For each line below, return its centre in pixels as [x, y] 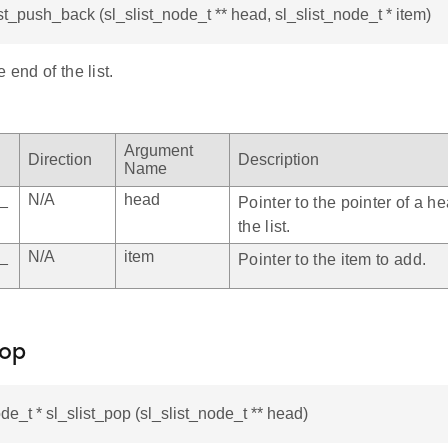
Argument [158, 151]
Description [278, 160]
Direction [60, 160]
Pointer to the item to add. [332, 260]
